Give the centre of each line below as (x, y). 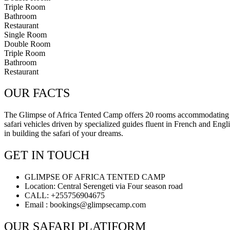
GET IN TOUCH (47, 155)
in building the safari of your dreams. (64, 133)
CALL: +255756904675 (65, 196)
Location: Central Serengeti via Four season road (104, 186)
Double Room (27, 44)
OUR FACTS (37, 93)
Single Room (25, 34)
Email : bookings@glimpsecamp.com (85, 205)
